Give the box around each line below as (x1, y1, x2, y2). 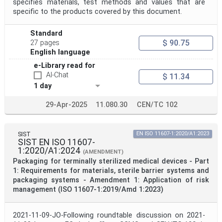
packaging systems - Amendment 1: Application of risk (13, 176, 209, 185)
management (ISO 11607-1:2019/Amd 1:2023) (13, 185, 164, 194)
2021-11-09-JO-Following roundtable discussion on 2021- (13, 211, 205, 220)
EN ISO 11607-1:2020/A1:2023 (136, 130, 209, 137)
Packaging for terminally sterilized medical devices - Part (13, 157, 209, 166)
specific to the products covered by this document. (13, 7, 182, 16)
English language (30, 48, 91, 57)
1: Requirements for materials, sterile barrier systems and (13, 166, 209, 175)
